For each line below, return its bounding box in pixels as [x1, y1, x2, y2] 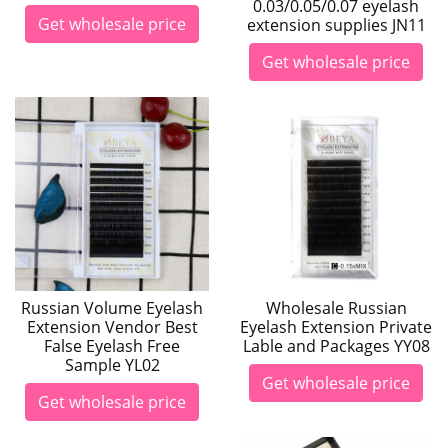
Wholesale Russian [265, 297, 407, 319]
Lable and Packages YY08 [242, 335, 430, 357]
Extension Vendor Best [26, 316, 198, 338]
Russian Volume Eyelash [21, 297, 203, 319]
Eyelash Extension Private [240, 316, 432, 338]
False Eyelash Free [44, 335, 180, 357]
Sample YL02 [64, 354, 160, 376]
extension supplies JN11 [246, 14, 426, 36]
